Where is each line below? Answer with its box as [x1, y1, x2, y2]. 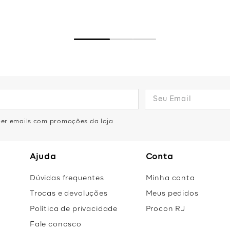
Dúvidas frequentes [29, 175, 104, 182]
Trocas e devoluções [29, 190, 108, 197]
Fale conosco [29, 221, 82, 228]
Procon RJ [145, 205, 186, 213]
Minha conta [145, 175, 195, 182]
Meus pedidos [145, 190, 199, 197]
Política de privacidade [29, 205, 118, 213]
